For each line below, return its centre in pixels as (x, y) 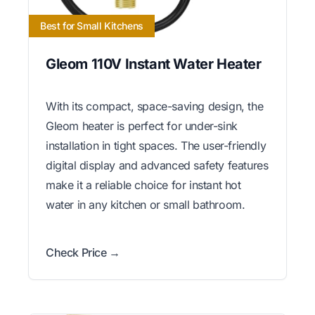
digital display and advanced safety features (157, 166)
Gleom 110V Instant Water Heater (154, 64)
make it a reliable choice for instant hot (143, 185)
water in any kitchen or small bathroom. (146, 205)
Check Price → (83, 253)
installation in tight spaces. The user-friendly (156, 146)
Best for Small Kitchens (92, 26)
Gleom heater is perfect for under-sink (142, 126)
